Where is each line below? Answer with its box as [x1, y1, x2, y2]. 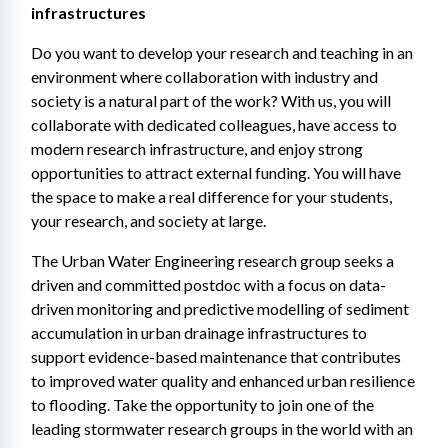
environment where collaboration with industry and [31, 67, 378, 86]
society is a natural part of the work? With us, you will [31, 91, 391, 110]
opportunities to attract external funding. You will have [31, 163, 401, 182]
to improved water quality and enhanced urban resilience [31, 371, 415, 390]
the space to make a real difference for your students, [31, 187, 392, 206]
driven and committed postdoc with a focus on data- [31, 275, 386, 294]
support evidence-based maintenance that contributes [31, 347, 401, 366]
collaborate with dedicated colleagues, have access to [31, 115, 397, 134]
